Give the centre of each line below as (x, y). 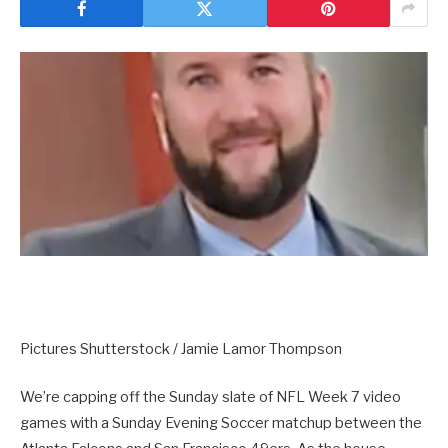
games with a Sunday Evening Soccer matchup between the (221, 423)
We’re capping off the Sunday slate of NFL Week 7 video (210, 397)
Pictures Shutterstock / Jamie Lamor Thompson (181, 349)
